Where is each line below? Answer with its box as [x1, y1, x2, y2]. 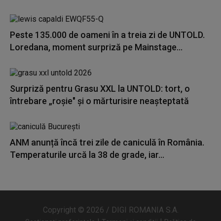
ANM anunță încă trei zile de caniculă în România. [10, 137, 204, 147]
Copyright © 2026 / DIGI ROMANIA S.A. [42, 205, 179, 215]
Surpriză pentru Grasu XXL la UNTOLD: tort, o [10, 83, 190, 94]
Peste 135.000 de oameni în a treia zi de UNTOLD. [10, 30, 205, 40]
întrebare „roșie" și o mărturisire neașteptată [10, 96, 189, 106]
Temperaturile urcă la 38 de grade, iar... [10, 149, 164, 160]
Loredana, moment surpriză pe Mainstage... [10, 42, 183, 52]
